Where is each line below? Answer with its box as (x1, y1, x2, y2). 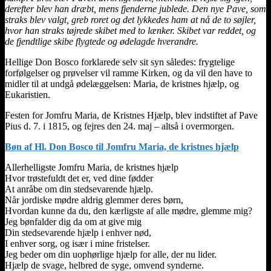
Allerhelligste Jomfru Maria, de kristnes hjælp (5, 162, 178, 172)
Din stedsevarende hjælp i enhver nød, (5, 227, 151, 238)
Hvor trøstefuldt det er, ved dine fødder (5, 172, 153, 183)
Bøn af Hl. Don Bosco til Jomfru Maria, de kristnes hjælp (5, 141, 239, 152)
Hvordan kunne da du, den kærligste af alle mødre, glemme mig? (5, 205, 252, 216)
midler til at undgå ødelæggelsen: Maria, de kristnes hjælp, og (5, 78, 239, 89)
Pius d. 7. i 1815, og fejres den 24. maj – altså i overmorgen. (5, 120, 234, 131)
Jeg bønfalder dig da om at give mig (5, 216, 142, 227)
